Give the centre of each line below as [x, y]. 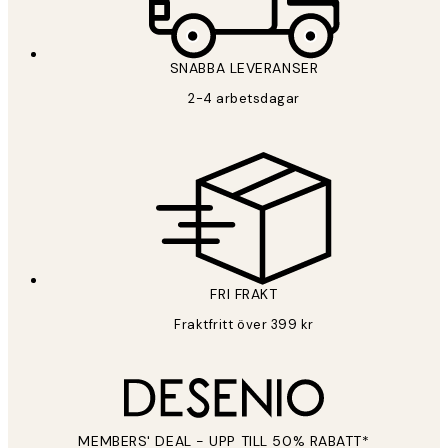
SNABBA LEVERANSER [244, 67]
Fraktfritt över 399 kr [244, 324]
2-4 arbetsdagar [244, 98]
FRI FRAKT [244, 293]
